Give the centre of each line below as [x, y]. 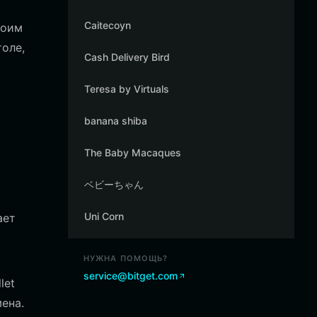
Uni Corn [104, 216]
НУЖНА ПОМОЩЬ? [126, 258]
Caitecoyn [108, 25]
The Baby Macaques [133, 152]
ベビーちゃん [114, 184]
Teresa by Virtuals [127, 89]
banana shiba [116, 121]
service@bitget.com [131, 276]
